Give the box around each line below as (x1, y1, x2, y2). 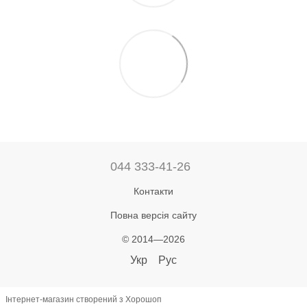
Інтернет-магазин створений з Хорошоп (5, 295, 162, 305)
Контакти (134, 185, 173, 197)
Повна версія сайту (110, 209, 197, 221)
